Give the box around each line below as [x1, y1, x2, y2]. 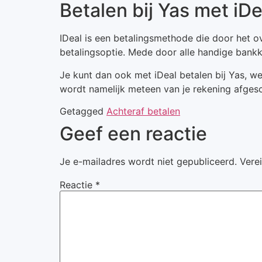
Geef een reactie [60, 122, 207, 146]
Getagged [60, 105, 106, 118]
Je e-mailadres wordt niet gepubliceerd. [60, 156, 237, 168]
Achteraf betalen [106, 105, 180, 118]
